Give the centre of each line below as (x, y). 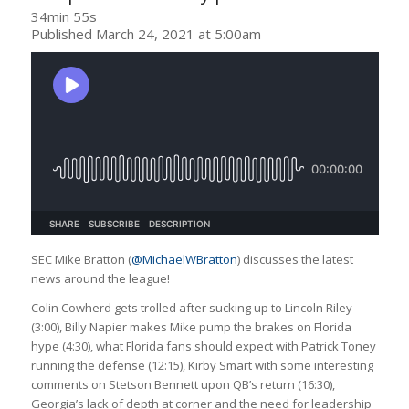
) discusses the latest (295, 259)
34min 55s (63, 16)
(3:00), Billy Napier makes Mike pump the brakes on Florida (191, 326)
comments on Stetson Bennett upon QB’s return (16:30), (183, 384)
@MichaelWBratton (184, 259)
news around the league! (100, 278)
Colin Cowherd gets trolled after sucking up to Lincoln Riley (191, 307)
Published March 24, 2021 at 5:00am (146, 33)
